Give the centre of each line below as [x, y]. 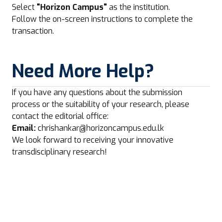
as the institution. [139, 7]
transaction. [33, 31]
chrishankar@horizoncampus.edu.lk [101, 128]
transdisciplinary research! [59, 152]
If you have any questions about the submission [97, 92]
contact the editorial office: [60, 116]
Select [24, 7]
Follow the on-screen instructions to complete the [102, 19]
